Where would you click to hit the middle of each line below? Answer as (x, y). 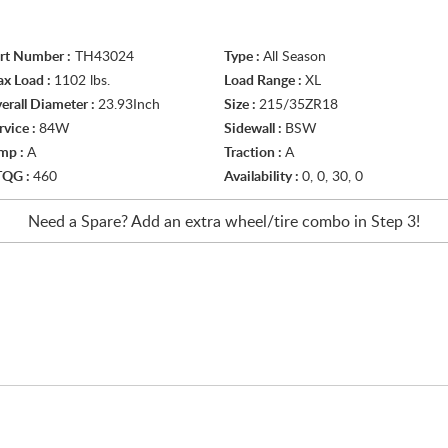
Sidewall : (254, 129)
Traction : (254, 153)
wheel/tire (261, 222)
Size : (241, 105)
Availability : (263, 177)
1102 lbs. (82, 81)
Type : (243, 57)
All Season (294, 57)
